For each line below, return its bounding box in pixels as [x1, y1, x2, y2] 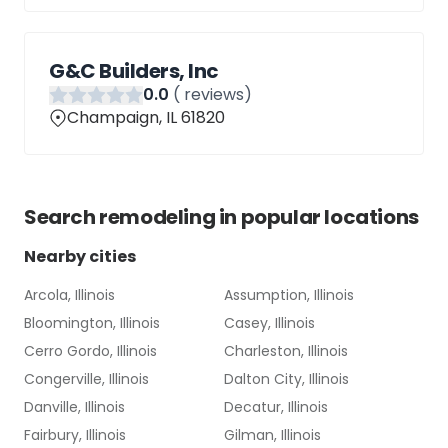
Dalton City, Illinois [224, 369, 349, 389]
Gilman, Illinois [224, 425, 321, 445]
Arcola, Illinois [24, 285, 115, 305]
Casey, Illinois [224, 313, 315, 333]
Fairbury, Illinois [24, 425, 126, 445]
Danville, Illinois [24, 397, 125, 417]
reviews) [180, 83, 253, 106]
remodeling [99, 203, 216, 231]
